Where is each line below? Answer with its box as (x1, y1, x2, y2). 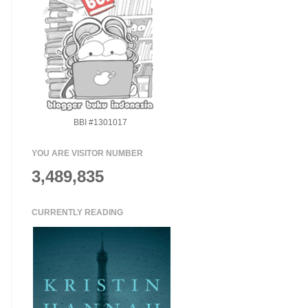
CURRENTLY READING (32, 208, 123, 217)
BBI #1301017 (74, 118, 127, 126)
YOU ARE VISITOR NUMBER (32, 148, 143, 158)
